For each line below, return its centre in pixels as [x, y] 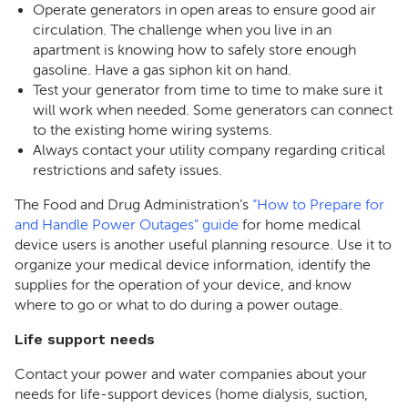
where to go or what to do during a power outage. [178, 305]
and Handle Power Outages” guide [127, 225]
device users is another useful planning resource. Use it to [203, 245]
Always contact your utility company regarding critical [209, 150]
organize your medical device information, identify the [193, 265]
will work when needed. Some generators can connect [213, 110]
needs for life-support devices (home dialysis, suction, [191, 394]
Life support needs [85, 339]
